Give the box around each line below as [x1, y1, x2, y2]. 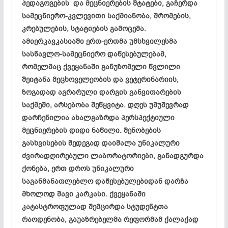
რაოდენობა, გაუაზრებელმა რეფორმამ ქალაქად [21, 214, 198, 224]
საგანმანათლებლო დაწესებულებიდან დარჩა [21, 176, 188, 186]
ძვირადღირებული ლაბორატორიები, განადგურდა [21, 151, 204, 161]
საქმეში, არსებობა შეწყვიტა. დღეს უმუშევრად [21, 100, 189, 110]
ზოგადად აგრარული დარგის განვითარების [21, 87, 181, 97]
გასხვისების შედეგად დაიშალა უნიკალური [21, 138, 180, 148]
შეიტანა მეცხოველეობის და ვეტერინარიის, [21, 74, 179, 84]
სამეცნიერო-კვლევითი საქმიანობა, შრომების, [21, 11, 191, 21]
